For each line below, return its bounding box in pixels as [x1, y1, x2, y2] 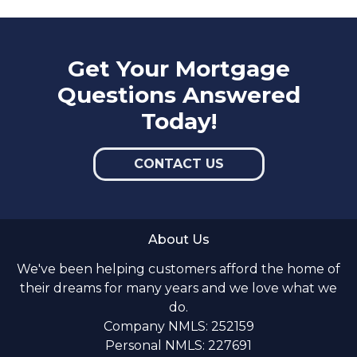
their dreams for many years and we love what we [20, 280, 337, 296]
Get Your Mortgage [67, 54, 290, 82]
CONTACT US [133, 155, 224, 171]
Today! [140, 107, 217, 135]
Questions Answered [57, 80, 300, 108]
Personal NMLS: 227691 [105, 337, 252, 353]
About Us [147, 231, 210, 247]
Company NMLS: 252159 [103, 318, 254, 334]
